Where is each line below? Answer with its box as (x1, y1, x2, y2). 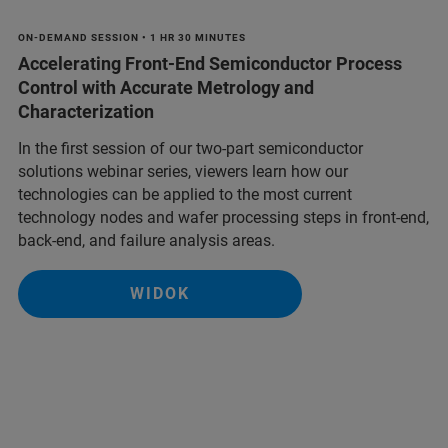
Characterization (18, 100, 154, 122)
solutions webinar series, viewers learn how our (18, 161, 348, 181)
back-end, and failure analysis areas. (18, 230, 275, 250)
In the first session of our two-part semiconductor (18, 138, 363, 158)
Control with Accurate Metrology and (18, 76, 314, 98)
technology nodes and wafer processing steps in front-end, (18, 207, 429, 227)
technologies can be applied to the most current (18, 184, 352, 204)
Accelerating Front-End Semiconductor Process (18, 52, 402, 74)
